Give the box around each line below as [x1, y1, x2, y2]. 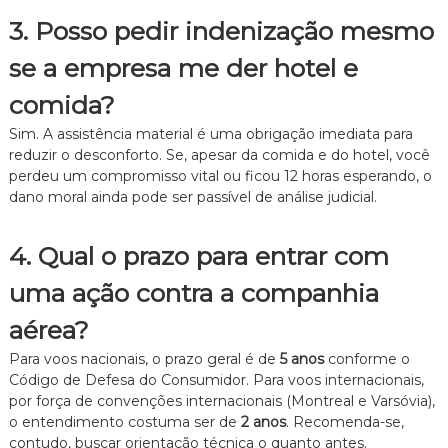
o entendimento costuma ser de [8, 412, 241, 431]
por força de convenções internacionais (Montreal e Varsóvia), [8, 391, 435, 410]
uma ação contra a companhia [8, 277, 379, 308]
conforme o [323, 349, 410, 368]
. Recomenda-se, [285, 412, 404, 431]
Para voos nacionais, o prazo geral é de [8, 349, 280, 368]
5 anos [279, 349, 324, 368]
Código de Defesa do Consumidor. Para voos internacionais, [8, 370, 424, 389]
